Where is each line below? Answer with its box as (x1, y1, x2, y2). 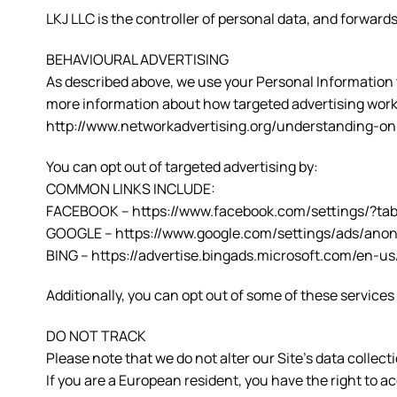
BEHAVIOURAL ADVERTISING (46, 49, 229, 69)
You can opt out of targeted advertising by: (46, 156, 318, 176)
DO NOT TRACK (46, 326, 146, 346)
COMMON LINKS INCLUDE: (46, 178, 215, 198)
